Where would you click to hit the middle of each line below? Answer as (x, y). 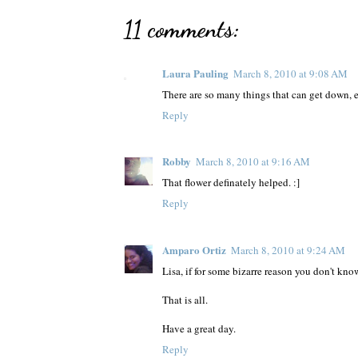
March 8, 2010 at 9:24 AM (288, 250)
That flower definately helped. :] (231, 183)
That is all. (185, 299)
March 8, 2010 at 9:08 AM (290, 74)
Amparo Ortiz (194, 249)
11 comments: (182, 29)
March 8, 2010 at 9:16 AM (253, 162)
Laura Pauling (195, 74)
